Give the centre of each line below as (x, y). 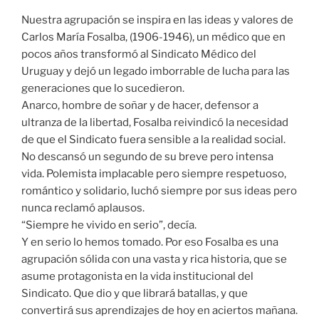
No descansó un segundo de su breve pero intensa (147, 156)
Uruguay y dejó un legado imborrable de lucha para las (156, 71)
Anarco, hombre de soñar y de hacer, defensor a (140, 105)
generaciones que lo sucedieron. (103, 88)
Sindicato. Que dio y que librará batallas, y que (135, 293)
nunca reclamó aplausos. (83, 208)
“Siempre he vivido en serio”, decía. (109, 225)
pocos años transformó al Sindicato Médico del (139, 54)
